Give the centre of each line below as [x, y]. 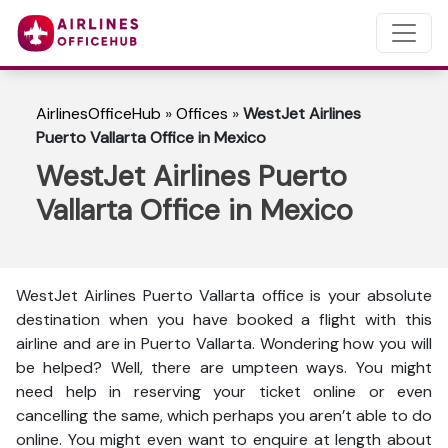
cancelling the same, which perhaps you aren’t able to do [224, 415]
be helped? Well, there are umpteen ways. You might [224, 367]
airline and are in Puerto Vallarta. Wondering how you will [224, 343]
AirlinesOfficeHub [98, 113]
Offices [202, 113]
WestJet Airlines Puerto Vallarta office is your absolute [224, 295]
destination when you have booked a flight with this [224, 319]
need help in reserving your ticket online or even [224, 391]
